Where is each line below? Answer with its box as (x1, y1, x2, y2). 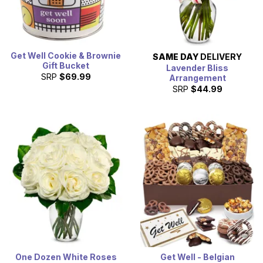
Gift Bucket (42, 60, 89, 71)
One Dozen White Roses (15, 251, 117, 262)
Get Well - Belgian (160, 251, 235, 262)
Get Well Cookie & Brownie (11, 50, 121, 61)
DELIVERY (198, 52, 242, 62)
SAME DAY (153, 52, 198, 62)
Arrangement (168, 73, 226, 83)
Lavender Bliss (166, 63, 228, 73)
